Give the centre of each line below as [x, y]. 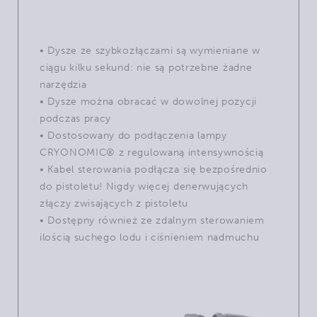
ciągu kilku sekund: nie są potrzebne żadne [146, 67]
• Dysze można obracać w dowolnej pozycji [149, 101]
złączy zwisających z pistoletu [114, 203]
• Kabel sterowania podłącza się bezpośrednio [154, 169]
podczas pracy [76, 118]
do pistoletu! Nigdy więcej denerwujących [144, 186]
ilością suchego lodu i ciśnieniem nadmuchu [150, 237]
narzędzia [63, 84]
